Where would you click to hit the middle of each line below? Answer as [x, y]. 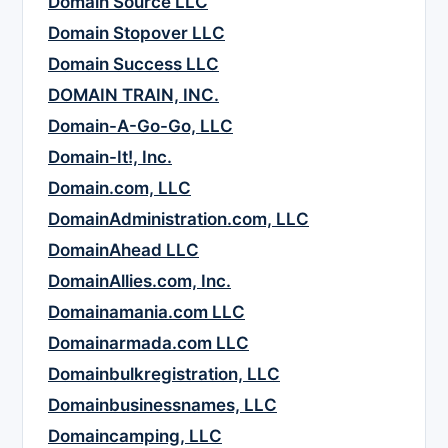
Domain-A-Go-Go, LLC [140, 126]
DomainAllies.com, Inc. [139, 281]
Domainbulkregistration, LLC [164, 374]
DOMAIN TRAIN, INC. [133, 95]
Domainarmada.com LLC [148, 343]
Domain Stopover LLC [136, 33]
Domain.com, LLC [119, 188]
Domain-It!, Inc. [110, 157]
